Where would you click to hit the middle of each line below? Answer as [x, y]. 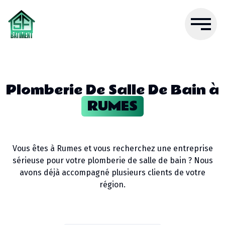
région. [113, 185]
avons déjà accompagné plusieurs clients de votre [113, 173]
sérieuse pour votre [50, 160]
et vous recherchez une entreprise [147, 148]
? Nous [199, 160]
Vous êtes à [34, 148]
